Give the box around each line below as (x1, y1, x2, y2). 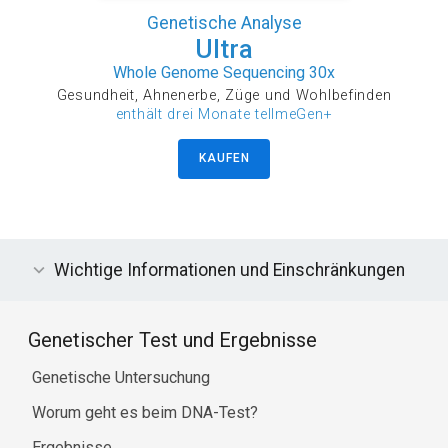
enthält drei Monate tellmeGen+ (115, 105, 333, 123)
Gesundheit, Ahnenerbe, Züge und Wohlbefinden (56, 86, 392, 104)
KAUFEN (198, 151, 251, 166)
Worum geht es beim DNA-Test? (32, 402, 258, 422)
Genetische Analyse (146, 12, 302, 33)
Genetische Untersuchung (32, 368, 210, 388)
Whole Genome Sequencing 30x (113, 62, 335, 82)
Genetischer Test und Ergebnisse (28, 327, 317, 352)
